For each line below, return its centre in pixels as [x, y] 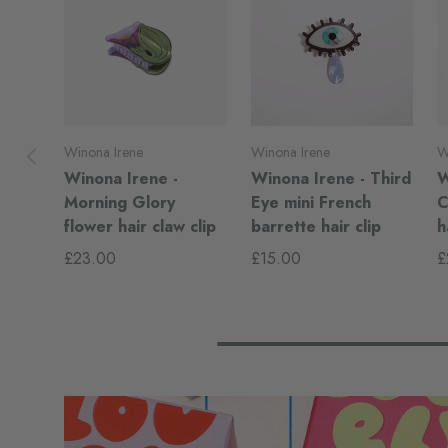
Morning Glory [119, 202]
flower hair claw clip [140, 226]
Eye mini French [310, 202]
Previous [50, 151]
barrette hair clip [315, 226]
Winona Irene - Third [330, 178]
